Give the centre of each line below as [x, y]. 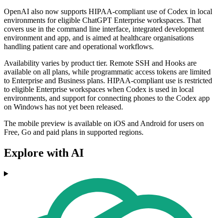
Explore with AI [44, 153]
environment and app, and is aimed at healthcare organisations [99, 38]
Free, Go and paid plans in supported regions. [74, 132]
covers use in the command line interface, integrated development [104, 29]
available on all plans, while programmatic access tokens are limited [107, 72]
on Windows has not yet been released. [64, 107]
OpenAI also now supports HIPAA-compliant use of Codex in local [108, 12]
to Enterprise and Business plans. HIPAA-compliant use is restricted [108, 81]
